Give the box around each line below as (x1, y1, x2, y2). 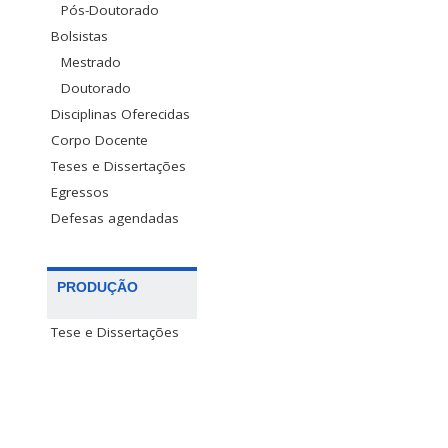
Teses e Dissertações (51, 156, 186, 175)
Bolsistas (51, 26, 108, 45)
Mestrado (61, 52, 121, 71)
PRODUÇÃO (57, 278, 138, 295)
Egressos (51, 182, 109, 201)
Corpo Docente (51, 130, 148, 149)
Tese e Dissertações (51, 322, 179, 341)
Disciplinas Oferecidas (51, 104, 190, 123)
